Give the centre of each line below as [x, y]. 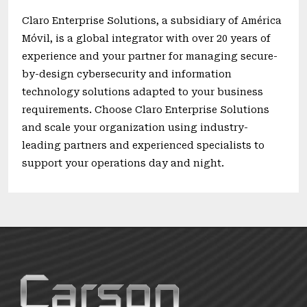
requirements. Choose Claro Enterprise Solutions [146, 110]
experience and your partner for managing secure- [150, 57]
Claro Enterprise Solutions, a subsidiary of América [152, 21]
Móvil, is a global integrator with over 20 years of [146, 39]
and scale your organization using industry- [135, 128]
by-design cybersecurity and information [127, 74]
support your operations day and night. [123, 163]
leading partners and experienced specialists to [143, 146]
